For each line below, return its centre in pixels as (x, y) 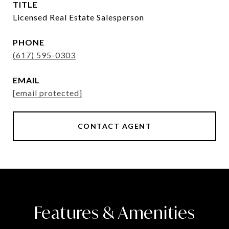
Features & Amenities (114, 213)
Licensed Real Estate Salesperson (78, 17)
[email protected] (48, 93)
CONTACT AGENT (114, 126)
